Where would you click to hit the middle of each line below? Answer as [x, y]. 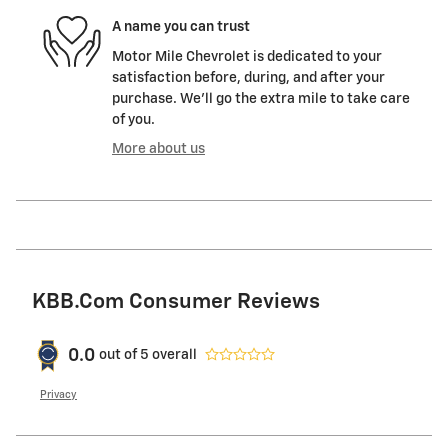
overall [173, 355]
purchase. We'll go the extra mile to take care [261, 98]
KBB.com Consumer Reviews [176, 302]
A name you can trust [181, 27]
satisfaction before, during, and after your [248, 77]
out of [119, 355]
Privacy [58, 394]
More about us [158, 148]
